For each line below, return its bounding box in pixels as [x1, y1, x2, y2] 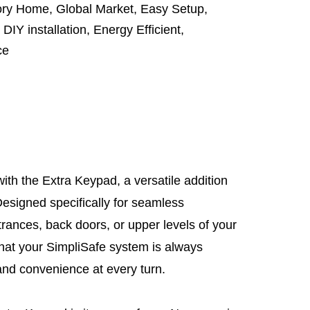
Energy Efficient [93, 23, 181, 37]
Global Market [56, 2, 134, 16]
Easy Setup [140, 2, 204, 16]
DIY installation [3, 23, 86, 37]
